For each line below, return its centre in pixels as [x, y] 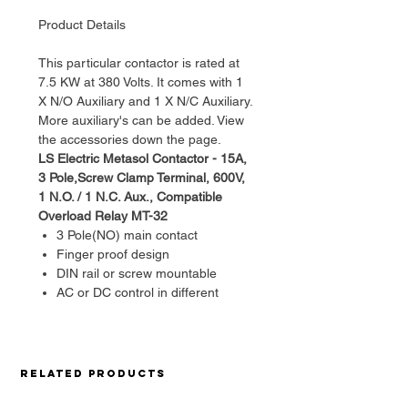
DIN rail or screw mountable [137, 274]
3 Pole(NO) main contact [127, 235]
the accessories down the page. [130, 140]
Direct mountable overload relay [148, 369]
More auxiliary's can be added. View [141, 121]
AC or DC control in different [138, 293]
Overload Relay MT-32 [103, 216]
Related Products [93, 374]
